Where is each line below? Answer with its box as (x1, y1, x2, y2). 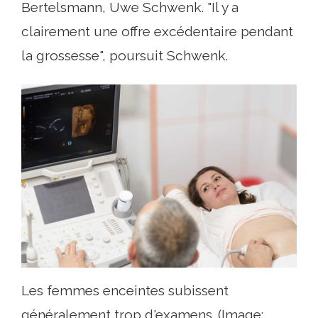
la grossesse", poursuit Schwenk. (21, 48, 228, 63)
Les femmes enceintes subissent (21, 283, 229, 299)
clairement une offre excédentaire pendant (21, 23, 293, 39)
